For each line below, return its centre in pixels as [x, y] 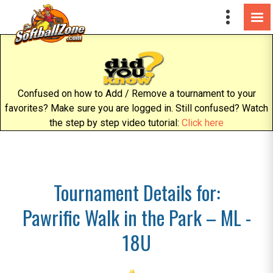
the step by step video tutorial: [115, 123]
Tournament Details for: [136, 192]
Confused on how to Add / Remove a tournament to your [136, 94]
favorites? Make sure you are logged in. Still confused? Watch [136, 108]
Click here [203, 123]
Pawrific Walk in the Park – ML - [136, 217]
